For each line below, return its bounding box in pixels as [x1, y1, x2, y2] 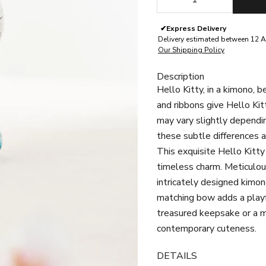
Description [157, 69, 204, 83]
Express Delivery [166, 23, 226, 33]
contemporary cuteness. [157, 221, 256, 235]
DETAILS [157, 249, 197, 262]
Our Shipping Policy [158, 45, 224, 55]
